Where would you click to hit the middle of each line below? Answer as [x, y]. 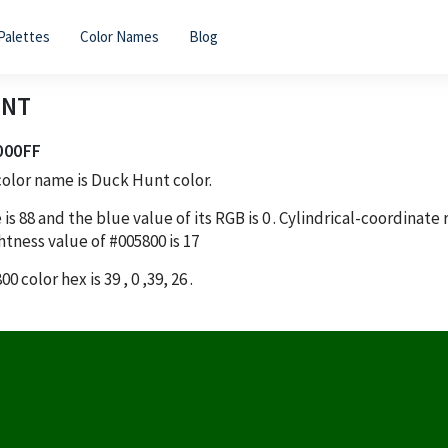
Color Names [119, 36]
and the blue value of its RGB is [150, 217]
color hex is [61, 278]
